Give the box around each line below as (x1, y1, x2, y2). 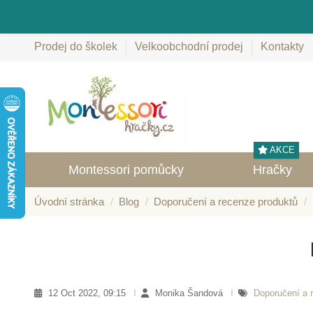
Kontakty (261, 41, 304, 53)
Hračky (252, 163, 292, 177)
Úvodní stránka (34, 196, 104, 208)
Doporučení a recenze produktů (154, 196, 298, 208)
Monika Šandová (155, 287, 226, 298)
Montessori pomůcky (68, 163, 184, 177)
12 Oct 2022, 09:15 (48, 287, 129, 298)
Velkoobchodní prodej (135, 41, 246, 53)
